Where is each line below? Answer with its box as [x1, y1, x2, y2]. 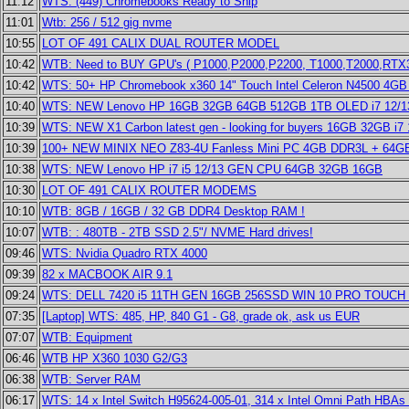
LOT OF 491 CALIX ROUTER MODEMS [42, 184, 257, 197]
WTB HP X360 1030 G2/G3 [42, 351, 187, 365]
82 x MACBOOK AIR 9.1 [42, 267, 173, 281]
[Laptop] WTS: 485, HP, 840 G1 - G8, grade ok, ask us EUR [42, 309, 360, 323]
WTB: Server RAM [42, 372, 141, 386]
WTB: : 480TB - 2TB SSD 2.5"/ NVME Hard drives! [42, 225, 313, 239]
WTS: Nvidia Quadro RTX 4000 [42, 246, 207, 260]
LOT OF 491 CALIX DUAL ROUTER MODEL [42, 37, 279, 50]
